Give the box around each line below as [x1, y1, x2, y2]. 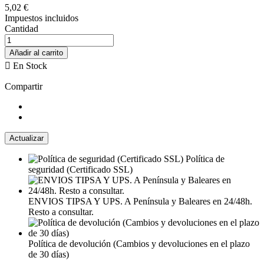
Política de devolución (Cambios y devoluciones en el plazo [28, 239, 250, 249]
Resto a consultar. [28, 207, 94, 217]
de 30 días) [28, 249, 69, 260]
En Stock [11, 61, 47, 71]
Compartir [5, 81, 42, 92]
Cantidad [5, 24, 38, 34]
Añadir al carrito [9, 48, 63, 58]
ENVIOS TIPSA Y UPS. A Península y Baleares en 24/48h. [28, 196, 252, 207]
